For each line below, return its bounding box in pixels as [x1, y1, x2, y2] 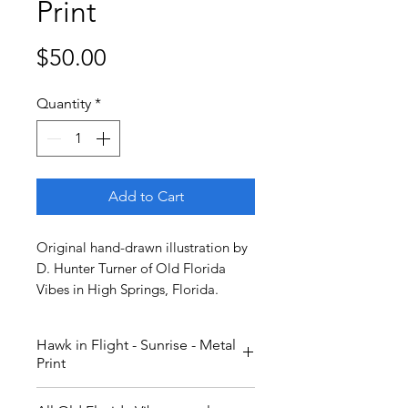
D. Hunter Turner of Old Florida [36, 259, 226, 277]
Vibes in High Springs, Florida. [36, 280, 219, 298]
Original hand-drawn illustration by [36, 238, 248, 256]
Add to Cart [107, 187, 184, 205]
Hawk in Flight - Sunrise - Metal [36, 335, 236, 353]
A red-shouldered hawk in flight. [36, 388, 244, 406]
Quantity [36, 94, 91, 112]
